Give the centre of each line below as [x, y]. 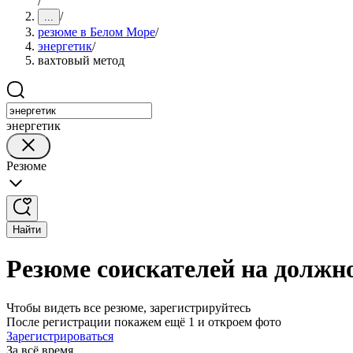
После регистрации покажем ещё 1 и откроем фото [144, 321]
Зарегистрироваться [60, 336]
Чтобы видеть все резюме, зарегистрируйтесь [128, 307]
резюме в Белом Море [97, 32]
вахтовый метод [81, 60]
